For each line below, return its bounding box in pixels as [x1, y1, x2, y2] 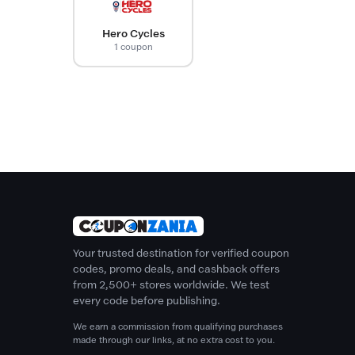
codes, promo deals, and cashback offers [73, 263, 280, 275]
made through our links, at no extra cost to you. [73, 334, 275, 345]
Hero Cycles [101, 27, 165, 40]
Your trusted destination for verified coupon [73, 247, 289, 259]
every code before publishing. [73, 295, 220, 307]
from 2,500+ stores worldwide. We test [73, 279, 269, 291]
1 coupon [113, 40, 153, 52]
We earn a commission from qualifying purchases [73, 321, 283, 332]
